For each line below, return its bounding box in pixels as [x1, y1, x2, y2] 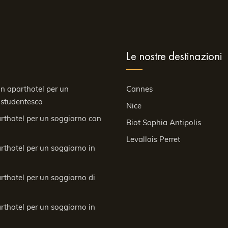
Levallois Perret [126, 134, 180, 144]
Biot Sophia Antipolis [126, 118, 201, 127]
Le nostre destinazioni [126, 48, 222, 64]
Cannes [126, 84, 153, 94]
